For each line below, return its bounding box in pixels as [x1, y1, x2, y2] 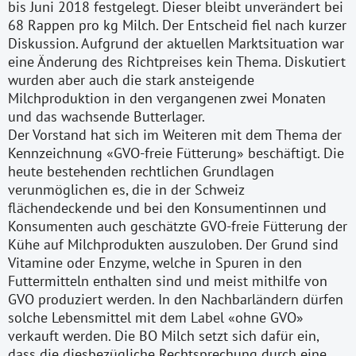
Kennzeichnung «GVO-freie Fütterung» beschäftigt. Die [8, 143, 344, 162]
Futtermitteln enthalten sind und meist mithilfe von [8, 271, 327, 290]
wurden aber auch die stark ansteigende [8, 70, 254, 89]
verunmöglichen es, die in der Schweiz [8, 180, 244, 199]
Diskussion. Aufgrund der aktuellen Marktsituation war [8, 33, 344, 52]
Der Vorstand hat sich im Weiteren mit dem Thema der [8, 125, 342, 144]
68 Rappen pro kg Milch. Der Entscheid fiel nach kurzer [8, 15, 346, 34]
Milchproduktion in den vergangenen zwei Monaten [8, 88, 326, 107]
